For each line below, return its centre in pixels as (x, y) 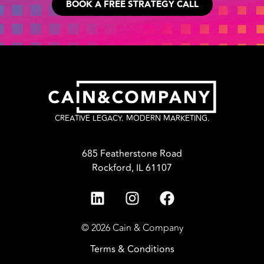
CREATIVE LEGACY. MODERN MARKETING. (132, 119)
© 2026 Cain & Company (132, 228)
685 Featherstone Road (132, 154)
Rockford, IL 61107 (132, 168)
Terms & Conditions (132, 249)
